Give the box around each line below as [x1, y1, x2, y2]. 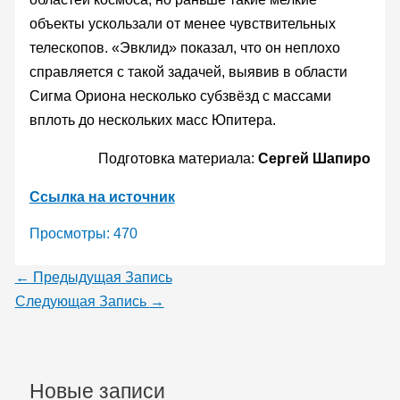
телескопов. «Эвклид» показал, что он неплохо [29, 39, 340, 55]
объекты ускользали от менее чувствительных [29, 15, 336, 31]
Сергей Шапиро [258, 150, 371, 166]
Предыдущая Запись [29, 269, 172, 285]
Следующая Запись [14, 293, 150, 309]
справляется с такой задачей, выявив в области [29, 63, 347, 79]
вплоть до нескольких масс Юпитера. [29, 112, 276, 128]
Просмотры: [29, 225, 110, 241]
